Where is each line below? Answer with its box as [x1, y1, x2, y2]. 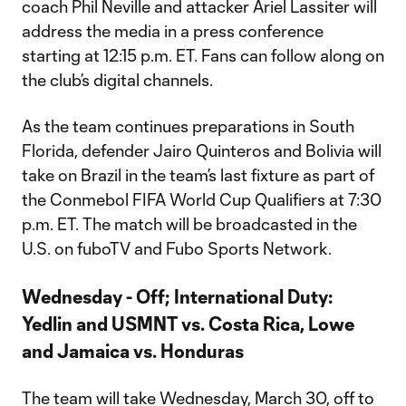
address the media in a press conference [22, 21, 324, 41]
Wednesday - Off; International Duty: [22, 285, 333, 307]
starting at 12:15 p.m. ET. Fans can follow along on [22, 45, 384, 65]
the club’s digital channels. [22, 70, 213, 90]
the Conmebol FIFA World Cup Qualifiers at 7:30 [22, 189, 382, 209]
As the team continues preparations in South [22, 116, 354, 136]
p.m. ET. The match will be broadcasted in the [22, 214, 357, 234]
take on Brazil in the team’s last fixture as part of [22, 165, 374, 185]
